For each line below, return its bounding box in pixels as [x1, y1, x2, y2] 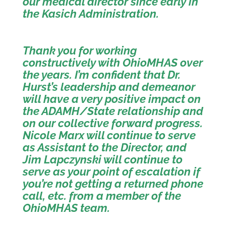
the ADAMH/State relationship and [22, 104, 203, 118]
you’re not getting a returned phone [22, 177, 203, 190]
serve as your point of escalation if [22, 165, 200, 178]
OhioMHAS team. [22, 201, 110, 214]
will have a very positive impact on [22, 92, 201, 105]
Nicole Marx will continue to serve [22, 129, 196, 142]
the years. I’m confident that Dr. [22, 68, 181, 81]
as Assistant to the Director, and [22, 141, 187, 154]
